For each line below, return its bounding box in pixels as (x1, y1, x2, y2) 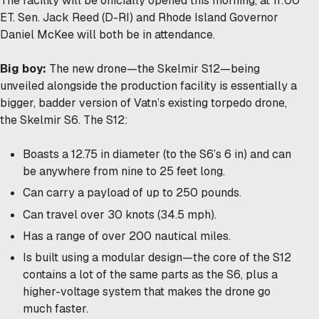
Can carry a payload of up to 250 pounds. (23, 185, 244, 201)
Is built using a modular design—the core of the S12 (23, 250, 291, 266)
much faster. (23, 301, 88, 317)
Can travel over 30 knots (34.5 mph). (23, 206, 216, 222)
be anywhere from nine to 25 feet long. (23, 163, 225, 179)
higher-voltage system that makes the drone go (23, 284, 271, 300)
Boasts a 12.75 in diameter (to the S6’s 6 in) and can (23, 146, 291, 162)
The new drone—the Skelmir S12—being (49, 61, 260, 76)
